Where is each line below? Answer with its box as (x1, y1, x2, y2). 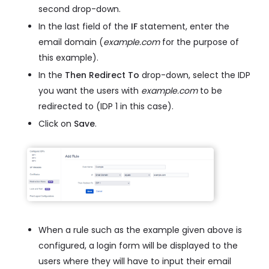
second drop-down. (38, 3, 121, 16)
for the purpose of (160, 36, 239, 49)
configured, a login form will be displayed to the (38, 240, 238, 252)
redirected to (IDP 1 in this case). (38, 100, 174, 113)
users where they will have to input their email (38, 255, 231, 268)
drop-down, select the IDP (139, 69, 250, 82)
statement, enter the (138, 20, 229, 33)
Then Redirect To (65, 69, 139, 82)
